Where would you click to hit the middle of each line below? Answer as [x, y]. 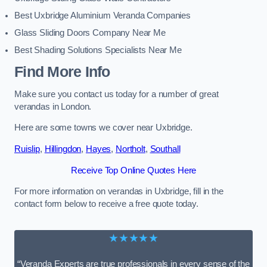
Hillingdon [63, 149]
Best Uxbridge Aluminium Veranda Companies [103, 15]
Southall [165, 149]
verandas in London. [53, 106]
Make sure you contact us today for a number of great [117, 94]
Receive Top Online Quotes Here [133, 170]
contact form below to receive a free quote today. [106, 204]
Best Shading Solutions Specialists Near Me [98, 50]
